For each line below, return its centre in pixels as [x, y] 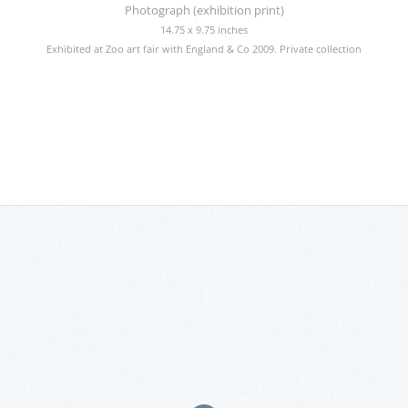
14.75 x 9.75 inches [204, 30]
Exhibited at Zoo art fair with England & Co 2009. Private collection [204, 49]
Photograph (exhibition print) [204, 10]
